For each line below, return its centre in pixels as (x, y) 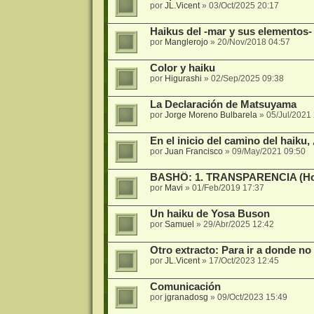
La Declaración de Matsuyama (223, 105)
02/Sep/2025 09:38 (247, 79)
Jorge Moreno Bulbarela (211, 115)
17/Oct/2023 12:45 (244, 261)
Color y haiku (182, 68)
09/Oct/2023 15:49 (252, 298)
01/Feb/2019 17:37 (228, 188)
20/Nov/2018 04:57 (253, 42)
